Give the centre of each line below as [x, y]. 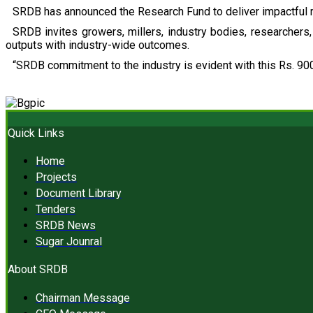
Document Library [79, 194]
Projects [56, 177]
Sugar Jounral [69, 242]
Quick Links [36, 133]
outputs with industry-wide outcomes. [97, 45]
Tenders [56, 210]
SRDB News [66, 226]
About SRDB [38, 270]
